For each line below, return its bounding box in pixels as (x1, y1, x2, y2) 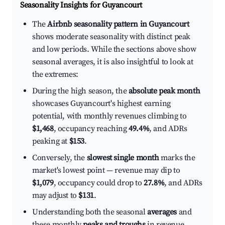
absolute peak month (128, 86, 200, 96)
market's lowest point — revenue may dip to (32, 165, 180, 176)
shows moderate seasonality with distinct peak (32, 32, 191, 42)
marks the (159, 153, 195, 163)
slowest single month (86, 153, 159, 163)
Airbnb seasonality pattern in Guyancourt (47, 19, 189, 30)
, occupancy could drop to (53, 178, 144, 188)
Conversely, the (32, 153, 87, 163)
